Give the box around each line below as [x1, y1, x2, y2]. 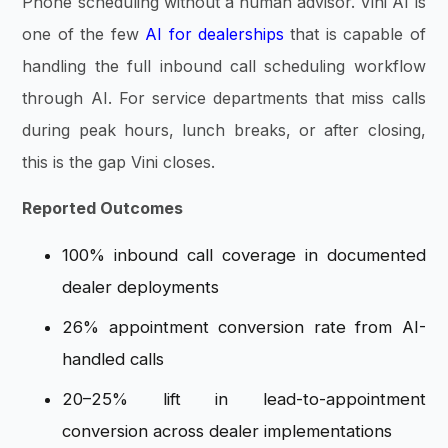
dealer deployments [62, 276, 220, 297]
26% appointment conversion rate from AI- [62, 316, 426, 337]
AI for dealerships [145, 23, 284, 44]
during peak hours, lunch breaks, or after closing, [22, 119, 426, 140]
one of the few [22, 23, 146, 44]
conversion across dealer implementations [62, 420, 393, 441]
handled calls [62, 348, 165, 369]
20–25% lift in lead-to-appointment [62, 388, 426, 409]
